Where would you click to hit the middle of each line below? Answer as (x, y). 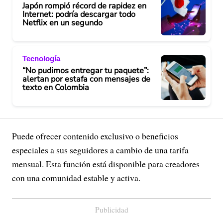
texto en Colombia (56, 87)
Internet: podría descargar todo (79, 14)
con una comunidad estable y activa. (76, 178)
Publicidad (111, 210)
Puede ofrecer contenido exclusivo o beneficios (95, 136)
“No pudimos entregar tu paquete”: (86, 70)
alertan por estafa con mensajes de (86, 79)
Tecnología (41, 58)
